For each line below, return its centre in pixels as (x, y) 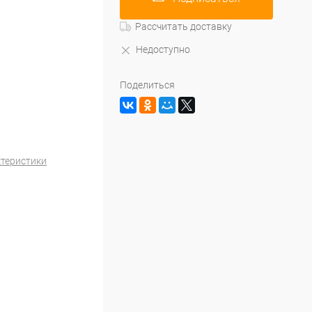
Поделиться (147, 85)
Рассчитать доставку (184, 27)
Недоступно (163, 50)
